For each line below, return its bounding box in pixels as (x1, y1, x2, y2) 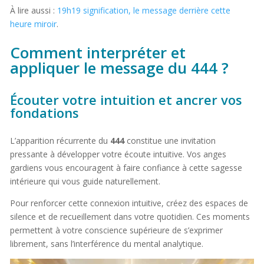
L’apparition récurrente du (9, 134, 110, 146)
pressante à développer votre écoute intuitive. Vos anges (9, 148, 226, 160)
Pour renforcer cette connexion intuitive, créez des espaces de (9, 197, 248, 209)
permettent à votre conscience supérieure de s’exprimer (9, 224, 223, 236)
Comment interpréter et (9, 41, 186, 63)
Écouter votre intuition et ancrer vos (9, 90, 242, 108)
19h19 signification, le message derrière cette (57, 4, 230, 16)
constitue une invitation (124, 134, 216, 146)
